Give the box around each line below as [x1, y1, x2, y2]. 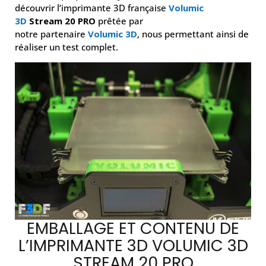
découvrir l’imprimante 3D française [15, 2, 169, 14]
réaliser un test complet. [15, 41, 118, 53]
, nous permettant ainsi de [137, 28, 249, 40]
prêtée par [96, 15, 143, 27]
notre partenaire [15, 28, 88, 40]
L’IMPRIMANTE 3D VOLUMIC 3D [18, 235, 248, 257]
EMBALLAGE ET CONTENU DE [27, 217, 239, 240]
